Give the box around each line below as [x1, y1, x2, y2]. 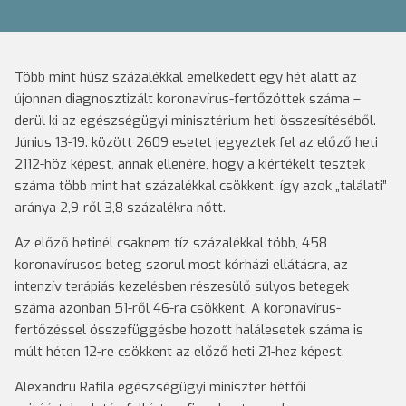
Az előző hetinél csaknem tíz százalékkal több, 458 [14, 234, 327, 252]
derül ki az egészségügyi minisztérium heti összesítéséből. [14, 111, 376, 130]
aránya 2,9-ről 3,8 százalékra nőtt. [14, 198, 226, 217]
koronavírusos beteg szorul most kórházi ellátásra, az [14, 256, 348, 274]
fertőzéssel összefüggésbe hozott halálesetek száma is [14, 321, 363, 339]
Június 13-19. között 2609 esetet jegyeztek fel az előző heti [14, 133, 378, 151]
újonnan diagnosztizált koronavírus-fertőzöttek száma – [14, 90, 361, 108]
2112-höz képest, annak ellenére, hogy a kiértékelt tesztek [14, 155, 365, 173]
